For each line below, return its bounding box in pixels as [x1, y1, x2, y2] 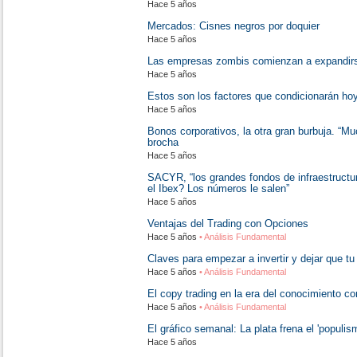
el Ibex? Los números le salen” [147, 182, 289, 194]
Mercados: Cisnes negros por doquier [147, 20, 320, 32]
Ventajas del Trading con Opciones [147, 218, 308, 229]
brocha [147, 136, 178, 148]
